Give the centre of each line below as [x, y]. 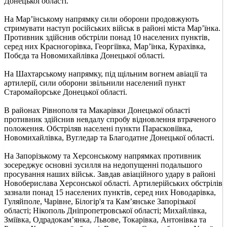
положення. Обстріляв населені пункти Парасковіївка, [98, 128]
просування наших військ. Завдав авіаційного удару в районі [110, 174]
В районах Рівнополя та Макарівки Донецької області [97, 110]
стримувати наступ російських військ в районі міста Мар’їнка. [112, 28]
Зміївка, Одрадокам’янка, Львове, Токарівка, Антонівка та [105, 219]
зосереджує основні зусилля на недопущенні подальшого [103, 165]
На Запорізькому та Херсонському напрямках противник [103, 156]
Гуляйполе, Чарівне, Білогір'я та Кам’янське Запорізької [100, 201]
